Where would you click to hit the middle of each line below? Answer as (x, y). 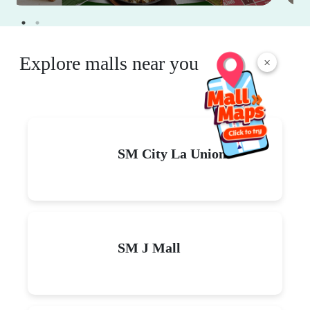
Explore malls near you (109, 63)
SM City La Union (172, 153)
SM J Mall (149, 247)
